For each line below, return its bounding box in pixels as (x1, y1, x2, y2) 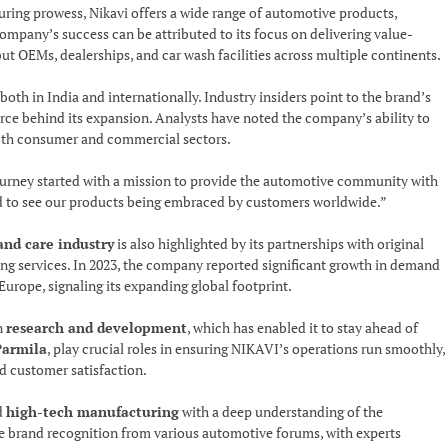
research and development (6, 318, 187, 337)
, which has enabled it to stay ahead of (187, 318, 418, 337)
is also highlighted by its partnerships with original (114, 234, 424, 253)
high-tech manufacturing (6, 402, 179, 421)
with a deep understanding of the (179, 402, 383, 421)
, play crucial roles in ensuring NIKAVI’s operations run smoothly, (47, 339, 445, 358)
